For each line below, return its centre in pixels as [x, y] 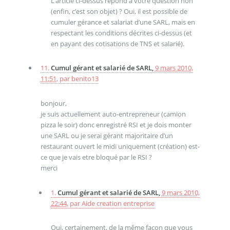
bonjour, [53, 103]
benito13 [85, 79]
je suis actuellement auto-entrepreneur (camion [113, 114]
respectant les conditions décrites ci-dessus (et [121, 33]
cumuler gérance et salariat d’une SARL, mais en [123, 22]
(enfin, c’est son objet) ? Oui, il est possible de [119, 11]
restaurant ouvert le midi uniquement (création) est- [120, 147]
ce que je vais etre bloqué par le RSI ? [96, 157]
